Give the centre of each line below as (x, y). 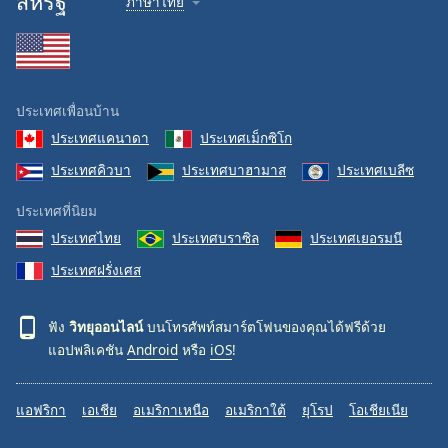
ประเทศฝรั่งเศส (96, 270)
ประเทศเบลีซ (375, 170)
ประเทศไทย (86, 237)
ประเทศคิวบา (91, 170)
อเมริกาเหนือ (171, 410)
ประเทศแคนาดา (100, 137)
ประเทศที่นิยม (56, 210)
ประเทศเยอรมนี (356, 237)
